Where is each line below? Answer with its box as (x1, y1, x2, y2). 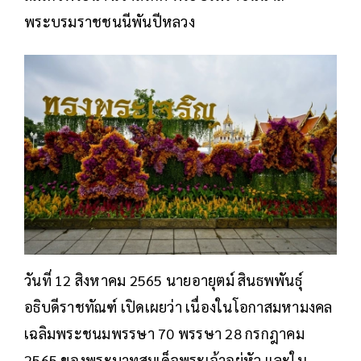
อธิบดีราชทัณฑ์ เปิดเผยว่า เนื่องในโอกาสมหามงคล (24, 297, 333, 316)
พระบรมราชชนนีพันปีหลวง (24, 12, 198, 31)
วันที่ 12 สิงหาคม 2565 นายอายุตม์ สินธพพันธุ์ (24, 270, 302, 289)
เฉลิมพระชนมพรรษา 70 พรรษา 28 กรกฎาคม (24, 323, 305, 342)
